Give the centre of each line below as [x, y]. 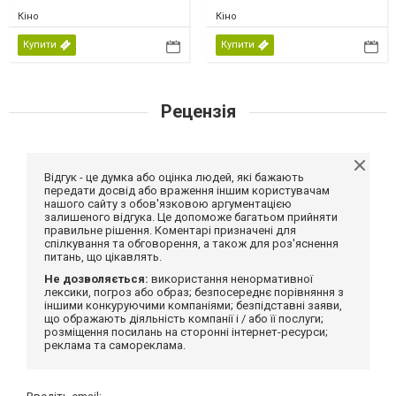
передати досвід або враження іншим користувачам [187, 191]
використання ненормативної [231, 279]
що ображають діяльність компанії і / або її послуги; [184, 319]
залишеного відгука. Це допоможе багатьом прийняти [191, 217]
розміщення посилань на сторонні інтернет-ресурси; [186, 332]
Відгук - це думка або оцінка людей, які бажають [174, 178]
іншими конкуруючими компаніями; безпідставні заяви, [193, 306]
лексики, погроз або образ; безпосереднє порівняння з [194, 293]
